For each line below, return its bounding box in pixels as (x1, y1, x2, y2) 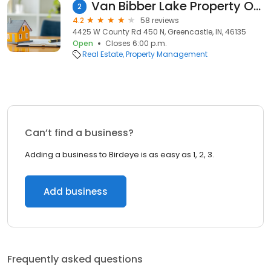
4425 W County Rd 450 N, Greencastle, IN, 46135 (73, 27, 246, 37)
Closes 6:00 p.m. (105, 38, 167, 48)
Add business (44, 185, 108, 198)
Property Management (126, 49, 207, 59)
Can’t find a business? (25, 126, 134, 140)
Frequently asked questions (7, 252, 143, 266)
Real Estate (82, 49, 123, 59)
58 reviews (140, 15, 179, 25)
